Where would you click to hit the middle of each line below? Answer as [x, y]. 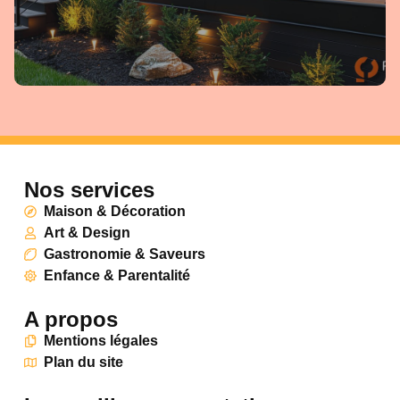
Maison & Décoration [115, 212]
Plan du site [84, 362]
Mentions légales [101, 341]
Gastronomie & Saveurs [125, 254]
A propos [71, 320]
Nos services [89, 190]
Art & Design [87, 233]
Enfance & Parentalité [117, 276]
